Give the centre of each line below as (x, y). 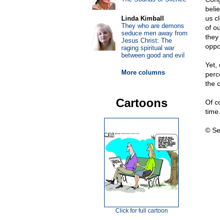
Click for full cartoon (141, 211)
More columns (143, 72)
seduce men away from (154, 33)
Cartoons (141, 103)
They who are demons (152, 26)
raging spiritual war (148, 48)
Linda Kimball (142, 18)
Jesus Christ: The (146, 41)
